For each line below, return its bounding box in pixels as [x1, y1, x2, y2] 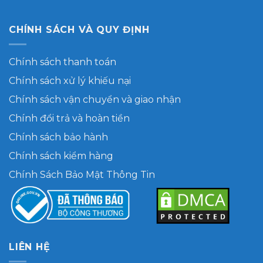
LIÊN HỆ [9, 241, 50, 253]
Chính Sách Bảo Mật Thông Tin [9, 168, 155, 180]
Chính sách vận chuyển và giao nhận [9, 93, 181, 105]
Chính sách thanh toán [9, 56, 116, 68]
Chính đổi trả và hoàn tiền [9, 112, 130, 124]
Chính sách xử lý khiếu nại [9, 75, 131, 86]
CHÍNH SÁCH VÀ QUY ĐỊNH [9, 24, 150, 36]
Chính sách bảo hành [9, 131, 108, 143]
